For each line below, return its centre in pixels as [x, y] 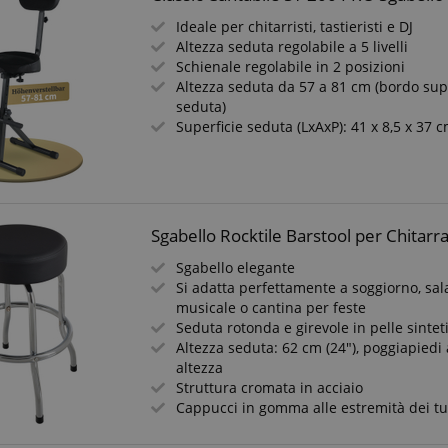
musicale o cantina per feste [271, 307]
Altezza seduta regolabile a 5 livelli [292, 46]
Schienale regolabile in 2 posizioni [291, 66]
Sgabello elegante [236, 267]
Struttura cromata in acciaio [270, 387]
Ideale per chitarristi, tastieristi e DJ [295, 26]
